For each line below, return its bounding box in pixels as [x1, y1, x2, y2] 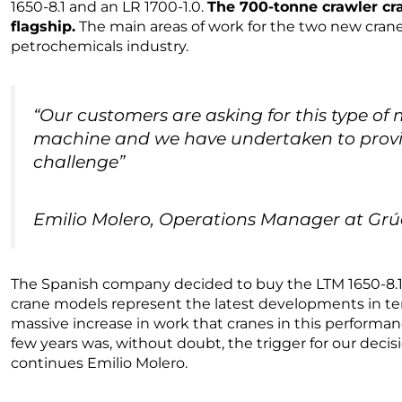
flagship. [11, 17, 75, 35]
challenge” [33, 150, 125, 172]
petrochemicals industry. [11, 37, 192, 55]
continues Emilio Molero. [11, 354, 195, 371]
